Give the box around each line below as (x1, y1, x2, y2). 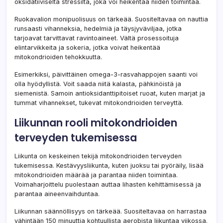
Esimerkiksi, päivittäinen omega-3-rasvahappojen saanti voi (14, 71, 198, 79)
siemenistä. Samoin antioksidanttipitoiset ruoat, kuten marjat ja (14, 90, 205, 98)
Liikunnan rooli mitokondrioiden (14, 115, 177, 130)
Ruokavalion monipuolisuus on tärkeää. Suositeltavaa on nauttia (14, 15, 208, 23)
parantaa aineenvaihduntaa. (14, 190, 100, 198)
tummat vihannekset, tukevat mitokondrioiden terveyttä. (14, 99, 183, 107)
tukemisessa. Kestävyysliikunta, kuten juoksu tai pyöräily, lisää (14, 162, 204, 170)
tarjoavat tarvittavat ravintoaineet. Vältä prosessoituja (14, 34, 179, 42)
